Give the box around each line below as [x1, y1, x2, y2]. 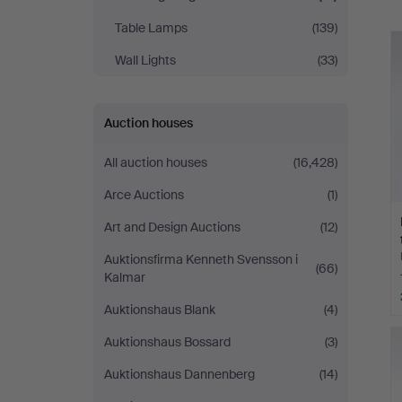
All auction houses [104, 154, 207, 170]
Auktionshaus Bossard [104, 334, 231, 350]
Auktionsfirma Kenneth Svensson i [104, 251, 298, 267]
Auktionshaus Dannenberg [104, 366, 255, 382]
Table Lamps [115, 20, 188, 36]
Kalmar [104, 269, 145, 285]
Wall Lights [115, 52, 176, 68]
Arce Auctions [104, 187, 184, 203]
